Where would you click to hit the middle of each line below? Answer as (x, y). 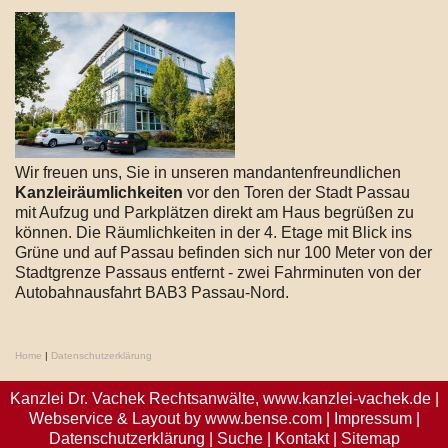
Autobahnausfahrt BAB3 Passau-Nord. (152, 292)
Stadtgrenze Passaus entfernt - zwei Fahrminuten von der (218, 272)
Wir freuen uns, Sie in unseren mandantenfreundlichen (208, 172)
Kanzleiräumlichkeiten (101, 192)
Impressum (372, 418)
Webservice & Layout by (116, 418)
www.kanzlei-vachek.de (346, 398)
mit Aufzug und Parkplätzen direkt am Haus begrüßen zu (214, 212)
